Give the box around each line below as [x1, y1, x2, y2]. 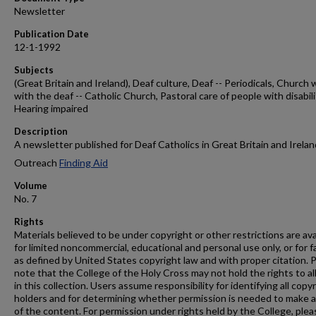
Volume [14, 180, 47, 191]
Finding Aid [59, 157, 108, 169]
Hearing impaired [14, 102, 88, 114]
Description [14, 126, 68, 137]
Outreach [14, 157, 59, 169]
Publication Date [14, 28, 89, 39]
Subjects [14, 64, 54, 75]
